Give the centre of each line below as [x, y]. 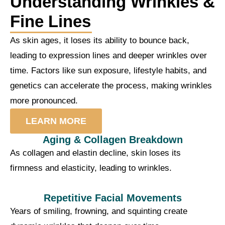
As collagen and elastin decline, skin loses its [95, 153]
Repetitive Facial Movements [113, 198]
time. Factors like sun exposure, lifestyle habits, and [108, 70]
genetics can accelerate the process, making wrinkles [111, 85]
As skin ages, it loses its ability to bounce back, [100, 40]
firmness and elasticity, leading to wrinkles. [91, 168]
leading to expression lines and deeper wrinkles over [108, 55]
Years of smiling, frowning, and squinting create [99, 211]
